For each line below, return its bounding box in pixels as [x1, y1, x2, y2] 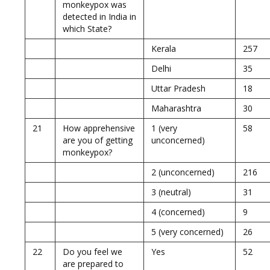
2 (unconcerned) [151, 166, 215, 178]
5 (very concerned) [151, 226, 224, 237]
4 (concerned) [151, 206, 205, 218]
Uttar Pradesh [151, 83, 206, 94]
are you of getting [63, 134, 133, 146]
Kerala [151, 43, 176, 54]
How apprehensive [63, 122, 135, 134]
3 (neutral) [151, 186, 191, 198]
